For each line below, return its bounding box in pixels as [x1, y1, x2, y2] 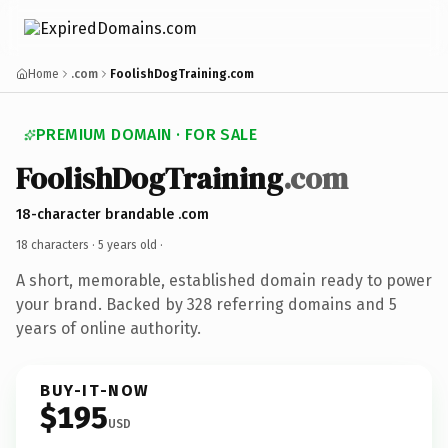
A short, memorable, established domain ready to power [16, 270, 432, 290]
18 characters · [16, 237, 98, 252]
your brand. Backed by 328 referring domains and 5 [16, 294, 397, 314]
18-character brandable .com [16, 205, 209, 223]
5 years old [98, 237, 157, 252]
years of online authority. [16, 318, 201, 338]
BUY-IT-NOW [40, 380, 150, 400]
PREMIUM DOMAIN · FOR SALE [36, 125, 257, 144]
